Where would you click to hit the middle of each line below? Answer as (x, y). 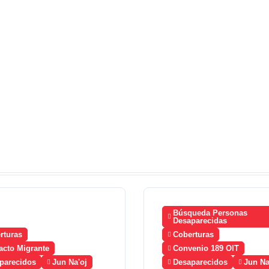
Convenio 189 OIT (206, 248)
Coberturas (193, 234)
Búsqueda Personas (210, 213)
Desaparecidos (200, 262)
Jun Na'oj (69, 262)
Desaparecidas (200, 221)
